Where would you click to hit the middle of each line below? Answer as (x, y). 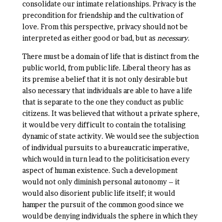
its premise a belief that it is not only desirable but (105, 79)
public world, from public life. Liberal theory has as (106, 68)
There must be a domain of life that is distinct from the (111, 56)
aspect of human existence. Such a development (100, 170)
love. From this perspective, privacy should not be (105, 27)
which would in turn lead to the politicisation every (106, 159)
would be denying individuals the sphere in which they (110, 216)
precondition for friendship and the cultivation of (103, 15)
